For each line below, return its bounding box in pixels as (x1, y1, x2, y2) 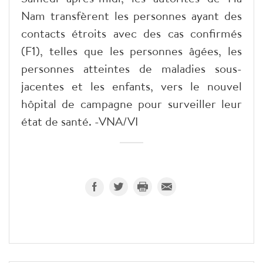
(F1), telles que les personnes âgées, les (21, 42, 242, 59)
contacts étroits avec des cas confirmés (21, 25, 242, 41)
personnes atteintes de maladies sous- (21, 60, 242, 76)
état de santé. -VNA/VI (21, 113, 138, 129)
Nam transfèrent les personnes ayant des (21, 7, 242, 23)
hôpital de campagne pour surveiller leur (21, 95, 242, 112)
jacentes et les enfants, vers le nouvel (21, 77, 242, 94)
